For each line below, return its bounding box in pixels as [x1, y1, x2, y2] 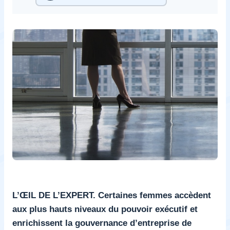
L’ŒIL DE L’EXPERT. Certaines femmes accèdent [12, 189, 211, 200]
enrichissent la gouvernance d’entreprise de [12, 217, 191, 228]
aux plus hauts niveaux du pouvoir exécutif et [12, 203, 198, 214]
